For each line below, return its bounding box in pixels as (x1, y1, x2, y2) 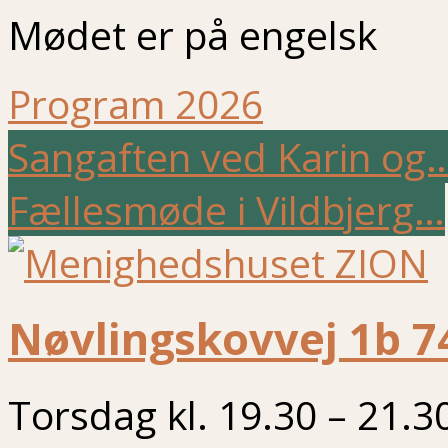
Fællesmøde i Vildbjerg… (8, 182, 445, 236)
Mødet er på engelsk (8, 7, 377, 61)
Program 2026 (8, 76, 263, 130)
